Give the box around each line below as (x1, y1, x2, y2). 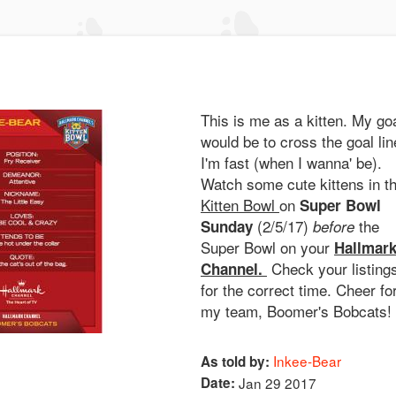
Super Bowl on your (200, 236, 334, 258)
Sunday (200, 216, 257, 237)
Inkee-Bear (272, 351, 341, 370)
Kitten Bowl (200, 194, 279, 216)
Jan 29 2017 (238, 373, 316, 393)
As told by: (200, 352, 270, 371)
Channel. (200, 258, 267, 279)
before (312, 216, 359, 237)
